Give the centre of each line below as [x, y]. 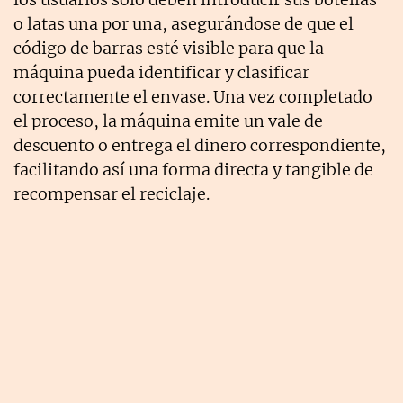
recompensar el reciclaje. [112, 193]
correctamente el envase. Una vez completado [193, 96]
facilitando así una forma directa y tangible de [193, 169]
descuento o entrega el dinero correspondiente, [200, 145]
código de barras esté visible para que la [169, 48]
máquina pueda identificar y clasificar [161, 72]
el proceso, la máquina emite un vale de [168, 121]
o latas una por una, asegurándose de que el [184, 23]
